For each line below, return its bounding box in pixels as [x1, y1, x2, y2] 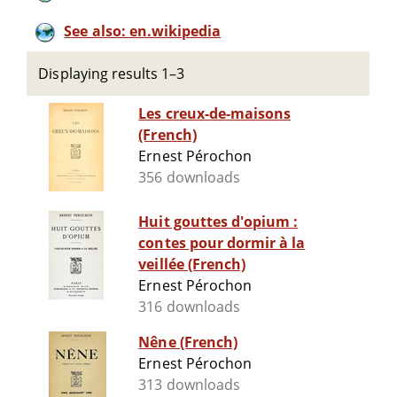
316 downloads [138, 297, 240, 317]
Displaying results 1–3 [38, 64, 185, 83]
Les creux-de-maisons [138, 104, 292, 124]
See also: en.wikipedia [64, 21, 222, 41]
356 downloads [138, 167, 240, 188]
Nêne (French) [138, 332, 237, 353]
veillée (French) [138, 254, 245, 275]
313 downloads [138, 375, 240, 395]
